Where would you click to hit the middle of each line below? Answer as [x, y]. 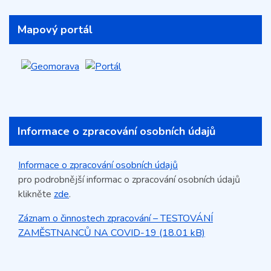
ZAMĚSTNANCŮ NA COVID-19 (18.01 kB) [112, 233]
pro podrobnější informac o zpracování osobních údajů [129, 180]
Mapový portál [55, 29]
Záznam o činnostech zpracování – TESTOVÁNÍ [116, 219]
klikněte [36, 194]
